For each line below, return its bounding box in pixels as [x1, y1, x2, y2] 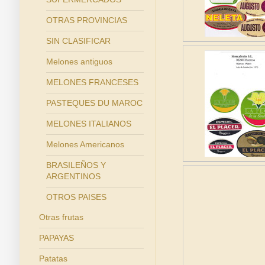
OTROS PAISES [46, 192, 107, 202]
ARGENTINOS [46, 172, 101, 181]
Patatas [38, 254, 67, 263]
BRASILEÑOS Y [46, 160, 106, 170]
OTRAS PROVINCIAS [46, 15, 128, 25]
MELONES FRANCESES [46, 77, 139, 87]
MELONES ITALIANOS [46, 119, 132, 128]
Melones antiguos [46, 57, 113, 66]
